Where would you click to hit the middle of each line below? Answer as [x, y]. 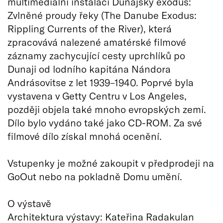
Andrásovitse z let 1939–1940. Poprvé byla [101, 82]
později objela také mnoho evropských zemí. [107, 109]
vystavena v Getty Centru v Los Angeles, [97, 95]
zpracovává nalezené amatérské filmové [97, 42]
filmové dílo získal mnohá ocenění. [85, 136]
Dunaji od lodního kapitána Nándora [89, 68]
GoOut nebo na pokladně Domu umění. [95, 176]
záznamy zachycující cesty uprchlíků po [96, 55]
